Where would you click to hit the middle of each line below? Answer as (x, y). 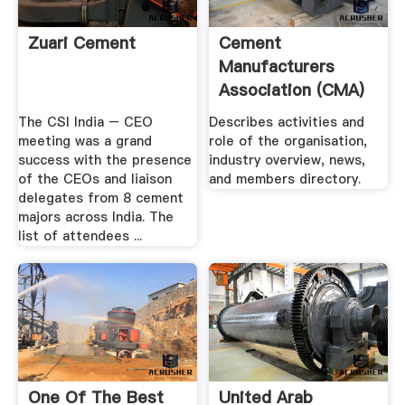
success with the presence (104, 160)
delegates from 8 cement (100, 198)
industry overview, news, (287, 160)
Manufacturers (277, 67)
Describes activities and (287, 122)
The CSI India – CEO (85, 122)
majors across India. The (95, 217)
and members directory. (285, 179)
